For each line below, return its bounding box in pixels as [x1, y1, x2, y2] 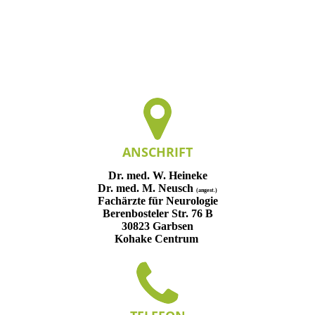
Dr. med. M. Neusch [98, 181, 196, 194]
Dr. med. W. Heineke [108, 169, 207, 181]
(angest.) [196, 186, 217, 193]
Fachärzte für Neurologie [97, 194, 218, 207]
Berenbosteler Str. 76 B [102, 207, 213, 219]
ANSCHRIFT [122, 143, 193, 161]
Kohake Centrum [114, 232, 201, 245]
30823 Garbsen [122, 219, 193, 232]
